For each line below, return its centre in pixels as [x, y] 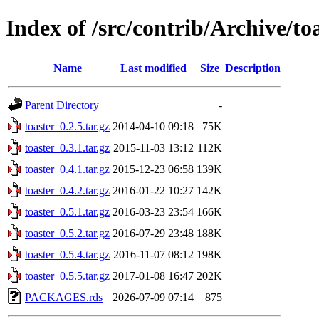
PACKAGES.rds [64, 297]
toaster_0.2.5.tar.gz [67, 126]
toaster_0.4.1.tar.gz [67, 169]
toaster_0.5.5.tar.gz [67, 276]
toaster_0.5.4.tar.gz [67, 254]
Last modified [153, 68]
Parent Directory [62, 105]
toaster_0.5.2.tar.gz [67, 233]
